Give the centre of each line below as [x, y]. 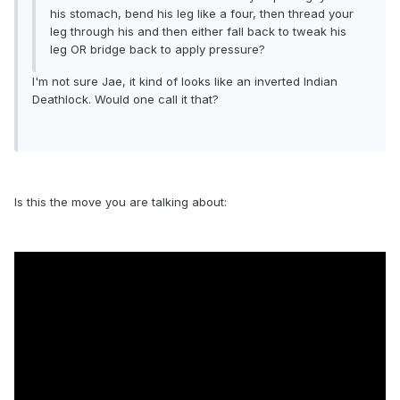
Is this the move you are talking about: [121, 202]
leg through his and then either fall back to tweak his [198, 32]
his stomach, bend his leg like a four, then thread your [202, 14]
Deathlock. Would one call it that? [125, 100]
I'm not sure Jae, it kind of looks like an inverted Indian [185, 82]
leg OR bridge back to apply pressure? [158, 50]
